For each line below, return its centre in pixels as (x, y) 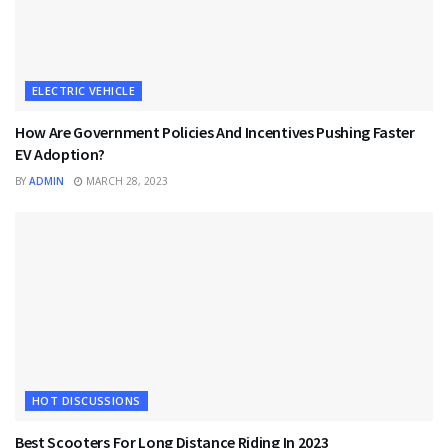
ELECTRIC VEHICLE (84, 90)
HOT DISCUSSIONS (86, 400)
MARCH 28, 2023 (125, 180)
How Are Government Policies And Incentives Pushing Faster (215, 131)
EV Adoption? (60, 153)
